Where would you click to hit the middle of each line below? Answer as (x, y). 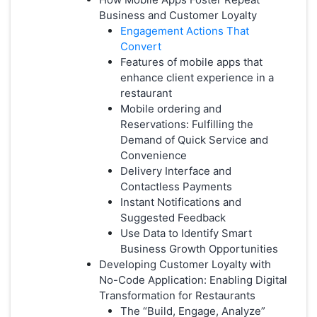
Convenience (154, 155)
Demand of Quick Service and (194, 139)
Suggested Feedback (173, 217)
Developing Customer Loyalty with (185, 264)
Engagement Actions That (185, 30)
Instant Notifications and (181, 202)
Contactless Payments (176, 186)
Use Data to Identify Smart (186, 233)
